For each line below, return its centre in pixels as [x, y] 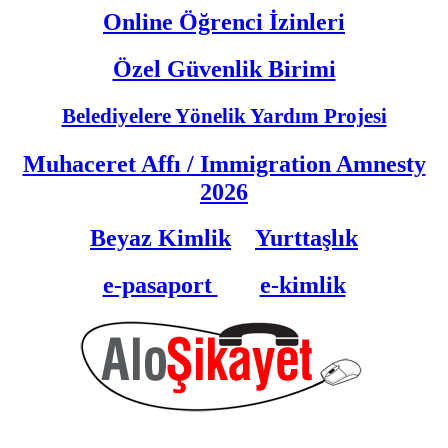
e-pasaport [160, 285]
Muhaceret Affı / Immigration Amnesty [224, 163]
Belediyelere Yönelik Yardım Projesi [224, 116]
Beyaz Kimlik [160, 238]
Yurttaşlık [306, 238]
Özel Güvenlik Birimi [224, 69]
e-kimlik [302, 285]
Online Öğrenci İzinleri [224, 22]
